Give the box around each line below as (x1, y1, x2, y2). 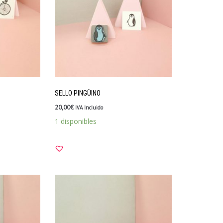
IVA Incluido (75, 104, 103, 111)
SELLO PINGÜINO (54, 89, 101, 97)
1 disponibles (54, 116, 97, 126)
